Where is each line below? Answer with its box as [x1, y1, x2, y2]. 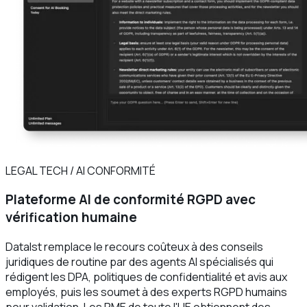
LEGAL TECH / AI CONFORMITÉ [5, 162, 156, 178]
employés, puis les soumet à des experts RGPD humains [5, 284, 287, 300]
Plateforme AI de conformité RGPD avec [5, 191, 256, 209]
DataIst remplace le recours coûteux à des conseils [5, 239, 263, 255]
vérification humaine [5, 208, 137, 227]
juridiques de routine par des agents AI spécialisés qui [5, 254, 273, 270]
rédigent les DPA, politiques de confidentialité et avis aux [5, 269, 287, 285]
